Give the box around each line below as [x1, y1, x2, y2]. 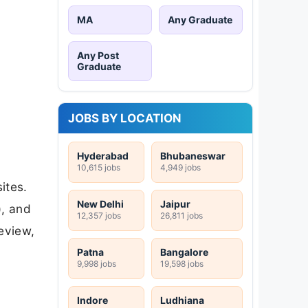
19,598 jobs [160, 258, 203, 269]
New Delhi [77, 197, 124, 210]
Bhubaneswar [160, 149, 225, 162]
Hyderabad [77, 149, 129, 162]
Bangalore [160, 245, 208, 258]
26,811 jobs [160, 210, 203, 221]
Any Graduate [168, 13, 232, 25]
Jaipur [160, 197, 190, 210]
